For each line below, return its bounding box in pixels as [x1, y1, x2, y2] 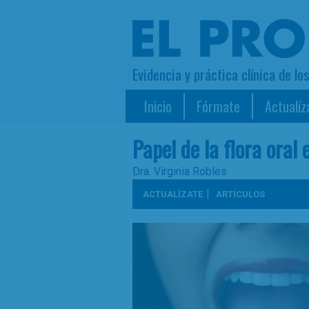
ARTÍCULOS [216, 189, 265, 199]
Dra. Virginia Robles [132, 165, 227, 178]
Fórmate [197, 96, 240, 117]
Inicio [144, 96, 172, 117]
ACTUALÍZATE [143, 189, 203, 199]
